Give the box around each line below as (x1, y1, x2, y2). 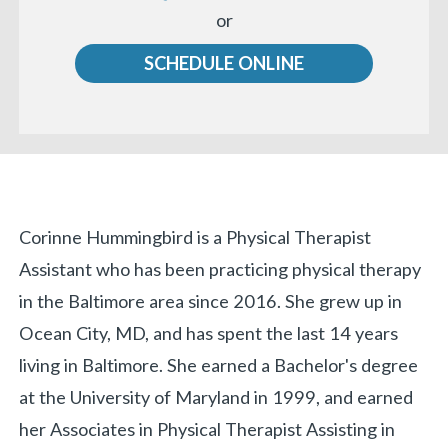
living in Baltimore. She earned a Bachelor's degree (19, 353, 419, 376)
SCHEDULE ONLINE (144, 51, 304, 74)
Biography (18, 219, 176, 261)
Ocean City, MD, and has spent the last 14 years (19, 321, 399, 344)
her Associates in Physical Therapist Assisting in (19, 417, 396, 440)
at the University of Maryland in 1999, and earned (19, 385, 414, 408)
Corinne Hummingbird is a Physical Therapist (19, 225, 372, 248)
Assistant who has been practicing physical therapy (19, 257, 422, 280)
